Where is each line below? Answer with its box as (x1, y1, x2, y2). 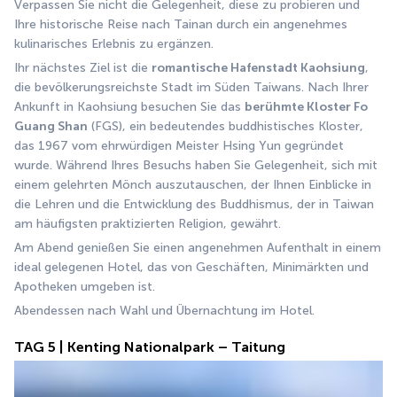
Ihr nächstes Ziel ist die (14, 60, 152, 75)
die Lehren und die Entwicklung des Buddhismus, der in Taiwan (14, 197, 374, 212)
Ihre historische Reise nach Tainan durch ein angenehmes (14, 17, 347, 32)
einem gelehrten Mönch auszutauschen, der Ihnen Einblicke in (14, 177, 371, 192)
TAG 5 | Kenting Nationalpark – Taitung (14, 339, 285, 355)
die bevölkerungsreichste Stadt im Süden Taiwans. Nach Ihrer (14, 80, 369, 95)
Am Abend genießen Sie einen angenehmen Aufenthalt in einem (14, 240, 381, 255)
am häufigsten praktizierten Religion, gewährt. (14, 216, 281, 231)
